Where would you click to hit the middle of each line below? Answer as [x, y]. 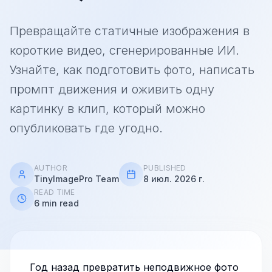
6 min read [56, 203]
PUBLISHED [165, 168]
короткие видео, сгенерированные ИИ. [124, 50]
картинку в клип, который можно [107, 109]
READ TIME [55, 192]
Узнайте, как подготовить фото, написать [132, 70]
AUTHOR [51, 168]
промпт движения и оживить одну [112, 89]
